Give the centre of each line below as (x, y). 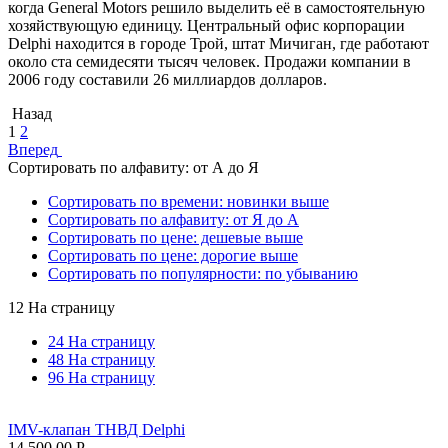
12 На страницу (61, 307)
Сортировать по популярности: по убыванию (203, 273)
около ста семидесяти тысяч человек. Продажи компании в (209, 61)
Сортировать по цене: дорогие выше (173, 255)
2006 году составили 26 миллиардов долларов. (167, 79)
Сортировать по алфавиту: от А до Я (133, 167)
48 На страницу (101, 359)
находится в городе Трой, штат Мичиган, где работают (240, 43)
